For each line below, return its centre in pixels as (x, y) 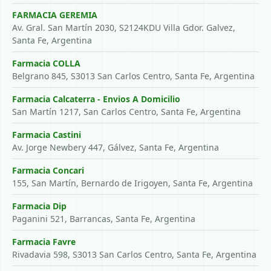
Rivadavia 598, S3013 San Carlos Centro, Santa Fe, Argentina (134, 254)
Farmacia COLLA (46, 63)
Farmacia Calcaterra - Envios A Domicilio (96, 99)
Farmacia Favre (44, 242)
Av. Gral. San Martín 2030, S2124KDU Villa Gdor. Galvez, (124, 28)
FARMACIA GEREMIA (55, 15)
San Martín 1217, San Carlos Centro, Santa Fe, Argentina (126, 112)
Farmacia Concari (48, 170)
